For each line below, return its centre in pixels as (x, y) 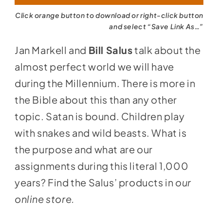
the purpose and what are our (83, 149)
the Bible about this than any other (96, 99)
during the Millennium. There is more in (105, 83)
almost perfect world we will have (94, 66)
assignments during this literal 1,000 (101, 165)
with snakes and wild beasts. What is (100, 132)
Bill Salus (110, 50)
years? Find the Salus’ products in (95, 182)
